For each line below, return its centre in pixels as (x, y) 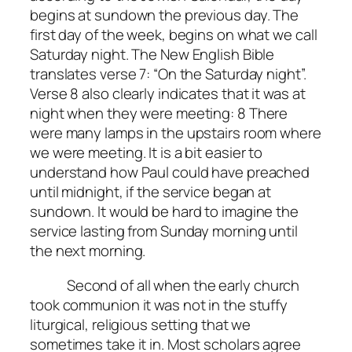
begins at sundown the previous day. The (165, 15)
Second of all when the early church (165, 285)
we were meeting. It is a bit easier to (147, 153)
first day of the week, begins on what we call (174, 35)
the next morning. (88, 251)
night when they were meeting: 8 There (159, 114)
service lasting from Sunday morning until (164, 231)
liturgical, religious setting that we (141, 324)
